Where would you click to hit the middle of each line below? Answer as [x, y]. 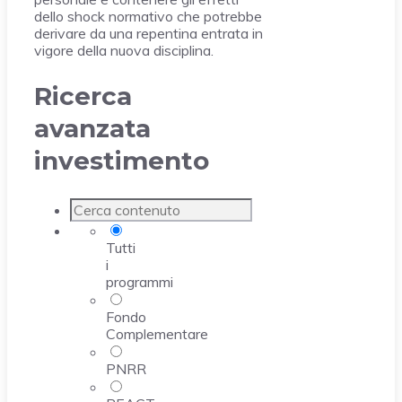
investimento [122, 161]
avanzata [92, 129]
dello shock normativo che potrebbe [148, 17]
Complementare [157, 333]
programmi [140, 281]
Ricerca [83, 96]
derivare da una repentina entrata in [149, 34]
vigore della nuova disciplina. [124, 51]
